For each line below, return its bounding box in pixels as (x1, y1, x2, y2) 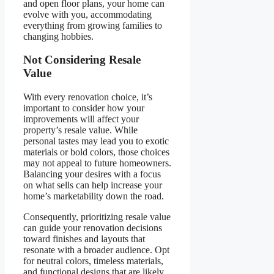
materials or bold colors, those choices (23, 146, 169, 157)
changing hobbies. (23, 31, 94, 42)
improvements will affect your (23, 113, 139, 124)
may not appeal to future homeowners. (23, 157, 171, 168)
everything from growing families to (23, 20, 162, 31)
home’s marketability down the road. (23, 190, 164, 201)
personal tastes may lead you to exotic (23, 135, 169, 146)
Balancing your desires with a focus (23, 168, 161, 179)
